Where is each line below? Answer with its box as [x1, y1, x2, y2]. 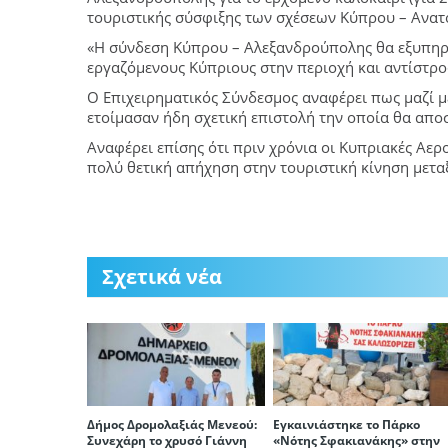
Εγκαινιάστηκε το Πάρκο [273, 416, 421, 434]
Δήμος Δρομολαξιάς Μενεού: [87, 416, 257, 434]
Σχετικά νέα [102, 263, 222, 290]
